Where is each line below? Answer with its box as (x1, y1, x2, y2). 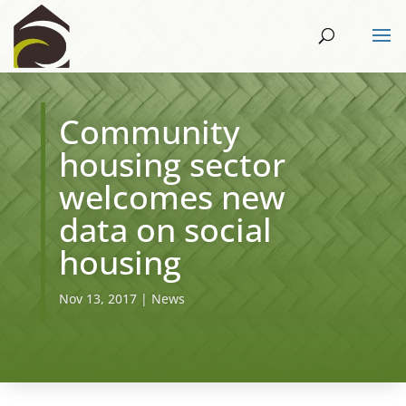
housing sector (58, 142, 285, 187)
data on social (58, 208, 272, 252)
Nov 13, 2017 (58, 290, 137, 307)
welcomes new (58, 175, 285, 219)
